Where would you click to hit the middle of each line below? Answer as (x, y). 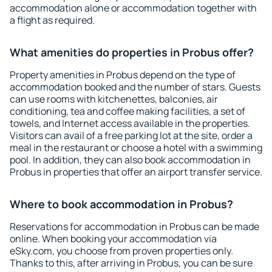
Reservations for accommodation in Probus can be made (134, 226)
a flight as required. (52, 20)
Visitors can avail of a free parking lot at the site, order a (131, 135)
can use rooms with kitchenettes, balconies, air (114, 99)
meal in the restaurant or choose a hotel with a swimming (136, 148)
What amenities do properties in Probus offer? (132, 52)
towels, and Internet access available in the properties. (130, 123)
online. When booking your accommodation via (113, 239)
